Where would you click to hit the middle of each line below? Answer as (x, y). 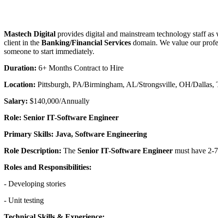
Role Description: (34, 151)
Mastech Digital (31, 34)
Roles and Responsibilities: (48, 167)
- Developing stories (35, 184)
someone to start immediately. (49, 52)
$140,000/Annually (60, 101)
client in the (23, 43)
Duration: (21, 68)
